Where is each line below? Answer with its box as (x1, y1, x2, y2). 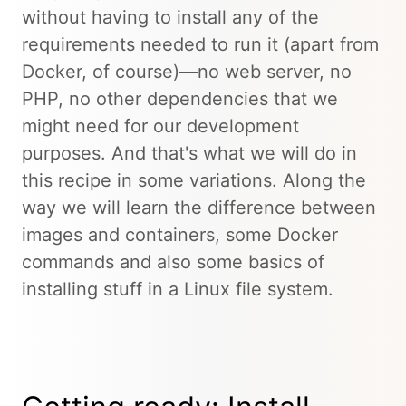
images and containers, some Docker (22, 223, 338, 246)
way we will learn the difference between (22, 196, 376, 218)
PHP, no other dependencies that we (22, 87, 338, 110)
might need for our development (22, 114, 299, 137)
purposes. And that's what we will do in (22, 141, 357, 164)
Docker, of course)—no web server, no (22, 60, 352, 82)
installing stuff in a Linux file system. (22, 277, 333, 300)
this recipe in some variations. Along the (22, 169, 366, 191)
